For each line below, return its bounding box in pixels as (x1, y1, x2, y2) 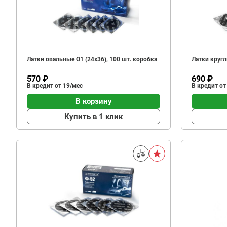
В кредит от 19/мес (27, 82, 83, 89)
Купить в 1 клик (64, 111, 123, 121)
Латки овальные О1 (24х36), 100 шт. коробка (27, 56, 157, 63)
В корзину (75, 96, 112, 106)
